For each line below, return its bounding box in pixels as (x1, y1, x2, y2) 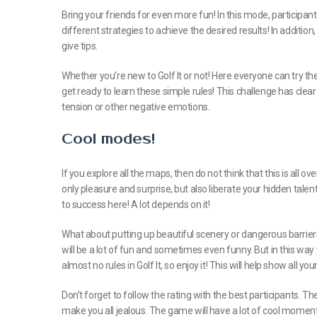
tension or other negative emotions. (62, 101, 210, 113)
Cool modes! (62, 130, 155, 148)
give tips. (62, 40, 98, 52)
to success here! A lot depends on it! (62, 199, 210, 210)
